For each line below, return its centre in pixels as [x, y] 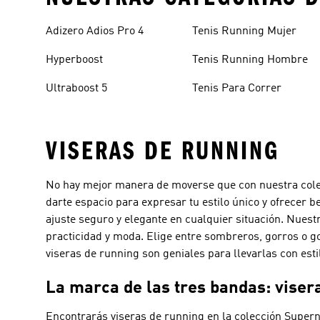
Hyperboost [74, 60]
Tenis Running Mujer [245, 31]
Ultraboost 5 [76, 88]
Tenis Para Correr [237, 88]
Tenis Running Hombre [250, 60]
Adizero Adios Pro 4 [95, 31]
